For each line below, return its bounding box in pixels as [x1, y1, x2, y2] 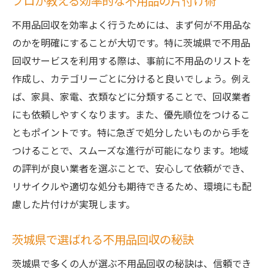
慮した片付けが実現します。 [12, 197, 135, 211]
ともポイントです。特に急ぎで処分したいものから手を [12, 125, 250, 139]
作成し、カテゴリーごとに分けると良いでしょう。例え [12, 71, 251, 86]
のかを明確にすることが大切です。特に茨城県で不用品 [12, 35, 250, 50]
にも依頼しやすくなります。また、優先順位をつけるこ [12, 107, 250, 121]
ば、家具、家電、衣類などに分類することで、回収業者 [12, 89, 251, 103]
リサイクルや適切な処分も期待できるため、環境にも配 [12, 179, 251, 193]
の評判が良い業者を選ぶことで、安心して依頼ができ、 [12, 161, 250, 175]
